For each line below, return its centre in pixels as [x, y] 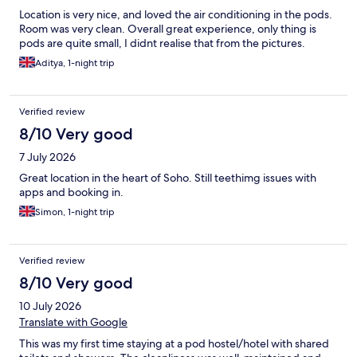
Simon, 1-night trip [75, 212]
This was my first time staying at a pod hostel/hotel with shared [174, 344]
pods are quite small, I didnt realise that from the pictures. [162, 43]
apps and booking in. [71, 192]
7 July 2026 [47, 157]
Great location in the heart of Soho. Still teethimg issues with [168, 178]
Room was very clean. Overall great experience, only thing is [168, 29]
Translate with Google [73, 322]
